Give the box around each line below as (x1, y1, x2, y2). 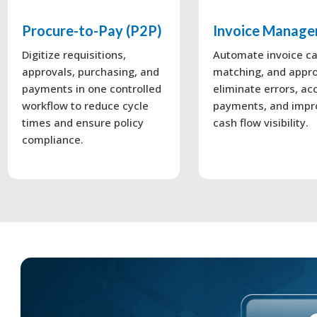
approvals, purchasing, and (22, 64, 159, 79)
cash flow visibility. (212, 115, 309, 129)
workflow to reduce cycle (22, 98, 149, 113)
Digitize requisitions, (22, 47, 126, 62)
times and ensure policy (22, 115, 144, 129)
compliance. (22, 132, 83, 146)
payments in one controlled (22, 81, 161, 96)
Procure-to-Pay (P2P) (22, 21, 162, 39)
